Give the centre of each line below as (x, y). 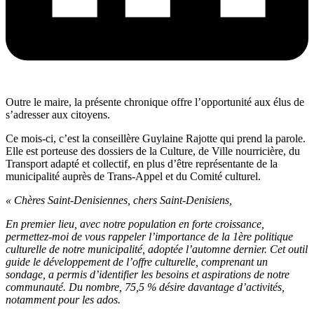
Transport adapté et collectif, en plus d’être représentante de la (142, 164)
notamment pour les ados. (63, 300)
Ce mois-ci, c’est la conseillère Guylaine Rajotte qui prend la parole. (156, 139)
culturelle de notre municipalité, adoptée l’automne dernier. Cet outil (157, 250)
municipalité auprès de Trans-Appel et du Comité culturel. (133, 177)
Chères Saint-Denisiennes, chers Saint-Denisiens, (123, 200)
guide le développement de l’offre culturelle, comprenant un (137, 262)
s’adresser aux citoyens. (58, 115)
